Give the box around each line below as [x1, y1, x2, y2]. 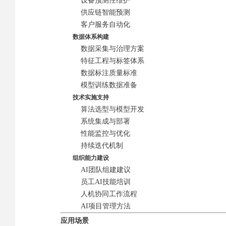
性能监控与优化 [81, 130, 130, 137]
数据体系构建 [61, 33, 109, 40]
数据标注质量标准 [81, 69, 137, 77]
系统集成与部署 [81, 118, 130, 125]
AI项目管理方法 [81, 202, 131, 210]
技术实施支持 [61, 94, 109, 101]
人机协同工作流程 [81, 190, 137, 198]
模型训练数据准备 [81, 81, 137, 89]
